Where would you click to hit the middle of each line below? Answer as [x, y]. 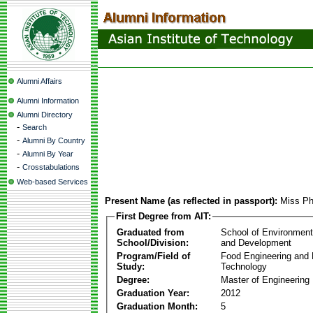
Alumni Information [48, 101]
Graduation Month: [157, 306]
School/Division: [153, 242]
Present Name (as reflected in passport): [191, 201]
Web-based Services [52, 182]
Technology [244, 266]
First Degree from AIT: [163, 216]
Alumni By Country [54, 140]
